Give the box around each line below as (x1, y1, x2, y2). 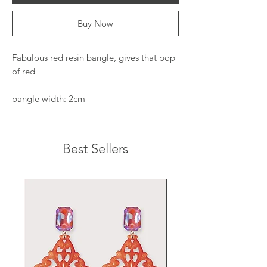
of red (12, 66, 35, 77)
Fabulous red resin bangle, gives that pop (12, 52, 175, 64)
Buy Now (77, 18, 113, 30)
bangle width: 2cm (12, 93, 85, 105)
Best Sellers (63, 141, 128, 157)
